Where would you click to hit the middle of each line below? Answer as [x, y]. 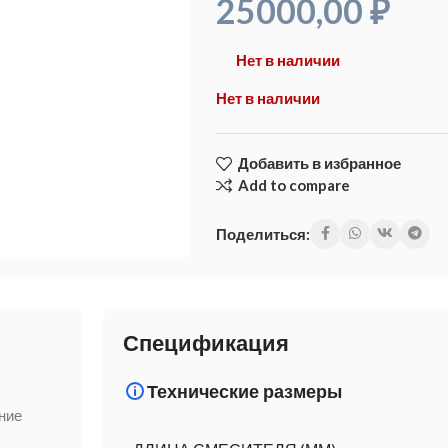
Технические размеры [244, 391]
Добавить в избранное [320, 163]
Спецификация [205, 343]
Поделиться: [263, 233]
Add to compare [294, 185]
